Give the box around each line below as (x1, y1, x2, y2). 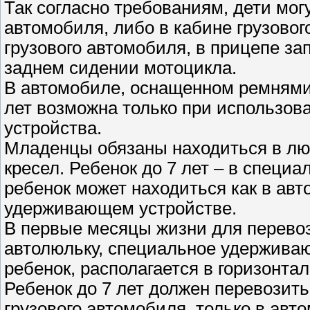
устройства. (4, 118, 102, 138)
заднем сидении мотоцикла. (4, 57, 237, 77)
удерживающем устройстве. (4, 198, 237, 218)
